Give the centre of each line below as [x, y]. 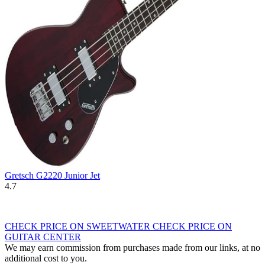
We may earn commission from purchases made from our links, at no [132, 248]
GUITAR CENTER [43, 237]
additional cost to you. [46, 258]
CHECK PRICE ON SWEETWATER [79, 227]
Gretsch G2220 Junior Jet [52, 176]
